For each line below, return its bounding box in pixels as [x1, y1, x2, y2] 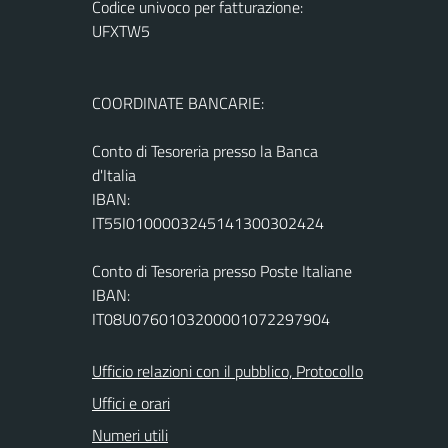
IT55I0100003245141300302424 [92, 210, 324, 235]
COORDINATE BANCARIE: [92, 90, 264, 115]
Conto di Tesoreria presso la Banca [92, 138, 318, 163]
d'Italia [92, 162, 136, 187]
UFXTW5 [92, 18, 150, 43]
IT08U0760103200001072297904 [92, 306, 330, 331]
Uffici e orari [92, 390, 170, 415]
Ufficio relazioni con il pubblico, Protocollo [92, 358, 363, 383]
